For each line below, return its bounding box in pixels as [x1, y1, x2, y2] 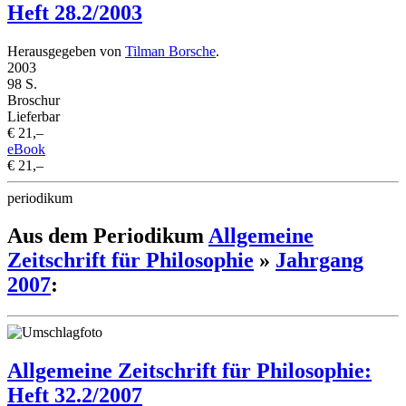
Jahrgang [275, 248, 363, 273]
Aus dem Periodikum [7, 224, 208, 248]
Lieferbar [7, 108, 60, 124]
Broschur [7, 92, 60, 108]
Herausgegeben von [7, 43, 125, 59]
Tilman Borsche [125, 43, 216, 59]
